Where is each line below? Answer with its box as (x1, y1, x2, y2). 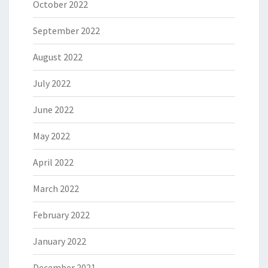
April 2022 (33, 156, 74, 169)
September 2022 (33, 25, 100, 37)
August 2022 (33, 51, 83, 63)
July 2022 (33, 77, 71, 90)
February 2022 (33, 209, 90, 221)
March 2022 (33, 182, 79, 195)
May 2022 (33, 130, 70, 142)
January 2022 (33, 235, 86, 248)
